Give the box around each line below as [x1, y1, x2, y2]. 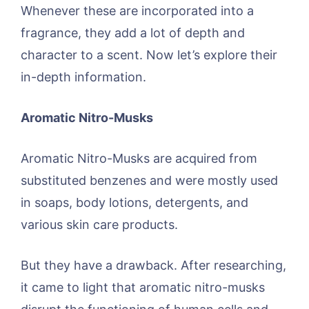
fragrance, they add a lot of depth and [21, 26, 245, 40]
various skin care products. [21, 217, 178, 232]
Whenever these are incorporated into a [21, 3, 254, 18]
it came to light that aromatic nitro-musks [21, 280, 265, 295]
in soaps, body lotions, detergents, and [21, 195, 248, 210]
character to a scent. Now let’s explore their [21, 48, 277, 62]
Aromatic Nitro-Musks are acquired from [21, 151, 257, 166]
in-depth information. [21, 70, 146, 84]
